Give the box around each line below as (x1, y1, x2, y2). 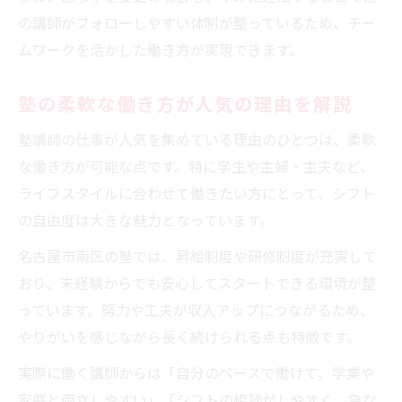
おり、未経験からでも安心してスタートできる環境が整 (18, 271, 376, 293)
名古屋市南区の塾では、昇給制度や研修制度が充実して (18, 244, 377, 267)
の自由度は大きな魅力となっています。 (18, 208, 274, 231)
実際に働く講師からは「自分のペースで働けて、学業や (18, 361, 375, 383)
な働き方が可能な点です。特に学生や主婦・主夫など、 (18, 154, 374, 177)
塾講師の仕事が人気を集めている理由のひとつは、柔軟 (18, 127, 376, 150)
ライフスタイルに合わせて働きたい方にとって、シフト (18, 181, 375, 204)
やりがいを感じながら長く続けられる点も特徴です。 (18, 325, 361, 347)
